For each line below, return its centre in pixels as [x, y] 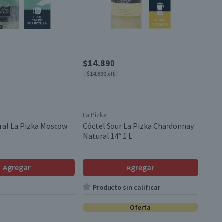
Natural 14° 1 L [107, 136]
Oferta [140, 207]
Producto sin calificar [126, 187]
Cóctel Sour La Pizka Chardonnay [138, 126]
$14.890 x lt [101, 74]
